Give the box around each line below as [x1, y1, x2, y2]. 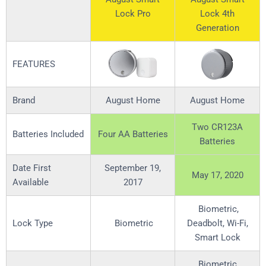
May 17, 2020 [191, 170, 243, 181]
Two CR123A [192, 122, 243, 133]
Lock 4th [200, 8, 235, 20]
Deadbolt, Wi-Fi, [186, 218, 248, 229]
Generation [195, 23, 239, 34]
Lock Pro [115, 8, 151, 20]
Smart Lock [194, 232, 240, 243]
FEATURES [12, 59, 55, 70]
